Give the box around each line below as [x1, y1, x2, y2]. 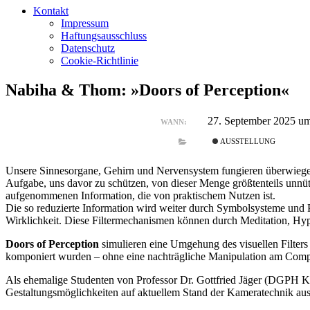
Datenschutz [61, 42, 115, 54]
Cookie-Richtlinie [61, 55, 138, 66]
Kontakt [33, 5, 69, 17]
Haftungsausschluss [61, 30, 147, 42]
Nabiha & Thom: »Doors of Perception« [6, 80, 289, 99]
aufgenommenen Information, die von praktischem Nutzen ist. [6, 190, 275, 202]
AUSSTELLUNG [218, 138, 275, 146]
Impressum [61, 17, 109, 29]
